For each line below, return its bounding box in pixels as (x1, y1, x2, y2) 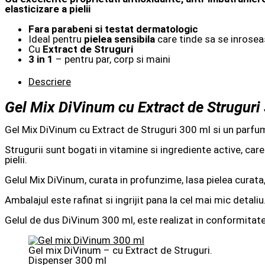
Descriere (28, 76, 71, 88)
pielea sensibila (82, 33, 155, 46)
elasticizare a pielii (5, 3, 91, 15)
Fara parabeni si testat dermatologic (28, 23, 198, 35)
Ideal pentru (28, 33, 82, 46)
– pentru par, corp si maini (53, 53, 170, 66)
